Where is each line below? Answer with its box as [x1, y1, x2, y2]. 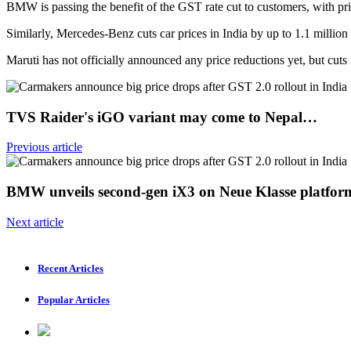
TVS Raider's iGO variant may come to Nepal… [6, 108, 317, 125]
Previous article [6, 140, 82, 154]
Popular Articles [38, 294, 110, 306]
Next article [6, 215, 63, 229]
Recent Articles [38, 262, 103, 274]
